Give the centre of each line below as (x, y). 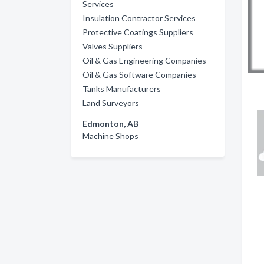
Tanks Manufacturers (122, 88)
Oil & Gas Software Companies (139, 74)
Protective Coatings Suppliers (138, 32)
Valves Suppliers (113, 46)
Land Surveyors (111, 103)
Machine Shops (110, 136)
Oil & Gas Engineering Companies (144, 60)
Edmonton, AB (110, 123)
